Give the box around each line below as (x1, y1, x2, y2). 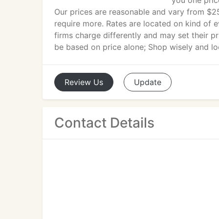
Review (65, 77, 91, 87)
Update (134, 77, 161, 87)
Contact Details (54, 114, 154, 131)
